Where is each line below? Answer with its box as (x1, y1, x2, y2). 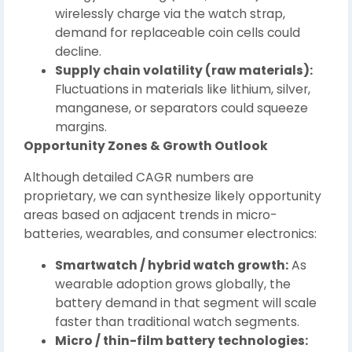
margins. (55, 118, 107, 135)
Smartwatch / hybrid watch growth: (55, 256, 288, 273)
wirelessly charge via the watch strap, (55, 5, 285, 22)
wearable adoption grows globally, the (55, 275, 291, 292)
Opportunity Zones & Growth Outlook (24, 137, 268, 154)
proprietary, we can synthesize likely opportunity (24, 187, 321, 204)
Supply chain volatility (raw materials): (55, 61, 313, 79)
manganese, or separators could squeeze (55, 99, 308, 116)
